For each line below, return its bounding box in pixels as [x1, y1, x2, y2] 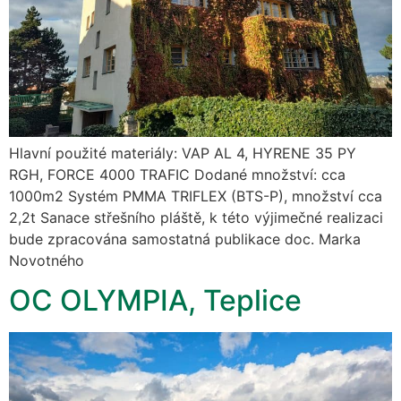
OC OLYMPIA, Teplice [9, 282, 302, 318]
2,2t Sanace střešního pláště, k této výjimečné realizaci [9, 208, 383, 226]
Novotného [9, 251, 84, 269]
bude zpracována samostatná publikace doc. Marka [9, 229, 361, 248]
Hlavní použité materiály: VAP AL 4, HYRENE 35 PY [9, 143, 356, 162]
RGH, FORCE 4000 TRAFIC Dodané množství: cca [9, 165, 346, 183]
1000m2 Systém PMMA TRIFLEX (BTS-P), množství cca [9, 186, 382, 205]
